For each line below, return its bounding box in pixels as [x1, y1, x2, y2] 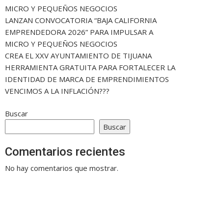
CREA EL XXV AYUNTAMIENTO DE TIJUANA [5, 50, 152, 60]
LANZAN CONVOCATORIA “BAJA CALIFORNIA [5, 15, 157, 25]
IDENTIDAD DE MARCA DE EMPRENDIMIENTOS [5, 74, 169, 84]
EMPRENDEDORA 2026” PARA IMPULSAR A [5, 27, 153, 37]
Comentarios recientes [5, 144, 125, 159]
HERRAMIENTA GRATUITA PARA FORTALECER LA [5, 62, 175, 72]
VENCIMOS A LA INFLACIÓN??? [5, 85, 110, 96]
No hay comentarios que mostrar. [5, 163, 118, 173]
